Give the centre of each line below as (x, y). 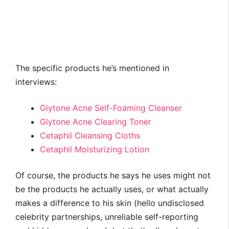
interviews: (36, 82)
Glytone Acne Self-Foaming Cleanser (111, 108)
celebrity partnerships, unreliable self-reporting (107, 217)
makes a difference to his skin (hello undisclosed (110, 203)
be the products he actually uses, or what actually (112, 189)
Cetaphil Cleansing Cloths (90, 136)
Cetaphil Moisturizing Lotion (95, 150)
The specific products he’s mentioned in (92, 68)
